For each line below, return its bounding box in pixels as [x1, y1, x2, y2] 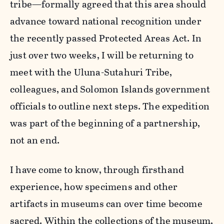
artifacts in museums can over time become [10, 196, 202, 211]
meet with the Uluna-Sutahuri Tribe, [10, 64, 172, 79]
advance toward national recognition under [10, 13, 201, 28]
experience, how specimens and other [10, 179, 178, 194]
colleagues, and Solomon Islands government [10, 81, 210, 96]
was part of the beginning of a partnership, [10, 115, 200, 130]
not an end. [10, 132, 60, 147]
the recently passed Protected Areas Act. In [10, 30, 202, 45]
